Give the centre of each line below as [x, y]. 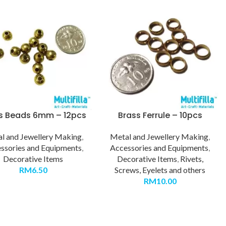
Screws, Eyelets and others [160, 169]
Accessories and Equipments [159, 147]
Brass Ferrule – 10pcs [160, 115]
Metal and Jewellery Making [159, 136]
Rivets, [191, 158]
